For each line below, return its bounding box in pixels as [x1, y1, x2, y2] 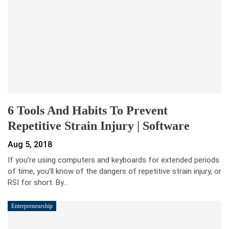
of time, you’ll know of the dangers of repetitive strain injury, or [8, 167, 221, 176]
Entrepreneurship [11, 202, 53, 210]
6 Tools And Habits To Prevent [8, 104, 168, 118]
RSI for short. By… [8, 178, 68, 188]
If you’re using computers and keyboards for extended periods [8, 155, 219, 165]
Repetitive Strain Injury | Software [8, 119, 190, 133]
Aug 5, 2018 [8, 140, 52, 150]
